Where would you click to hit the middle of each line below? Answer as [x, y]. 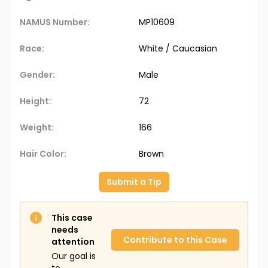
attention [73, 242]
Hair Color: [43, 154]
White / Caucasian [178, 49]
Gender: [37, 75]
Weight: [37, 128]
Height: [36, 101]
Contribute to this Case [175, 240]
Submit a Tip [134, 182]
